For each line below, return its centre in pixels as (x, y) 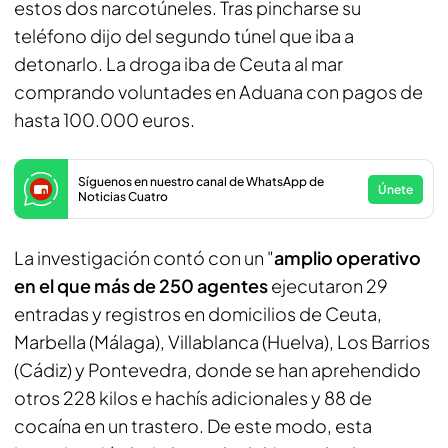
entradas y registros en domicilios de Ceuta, (198, 313)
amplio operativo (347, 257)
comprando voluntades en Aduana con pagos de (218, 91)
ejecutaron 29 (329, 285)
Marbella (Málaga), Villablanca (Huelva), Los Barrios (222, 341)
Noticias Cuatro (123, 196)
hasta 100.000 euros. (104, 119)
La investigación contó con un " (144, 257)
